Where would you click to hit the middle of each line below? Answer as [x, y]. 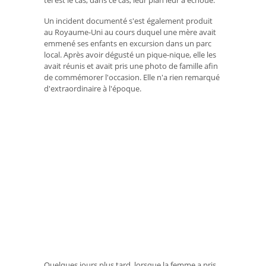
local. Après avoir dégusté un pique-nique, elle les [130, 54]
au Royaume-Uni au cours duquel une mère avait [130, 32]
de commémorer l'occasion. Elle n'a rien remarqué [132, 77]
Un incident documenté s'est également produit [128, 20]
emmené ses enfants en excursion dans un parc [128, 43]
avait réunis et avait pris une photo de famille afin [131, 66]
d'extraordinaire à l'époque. [93, 88]
